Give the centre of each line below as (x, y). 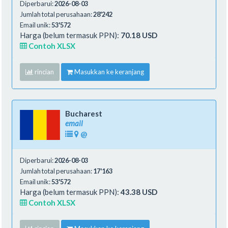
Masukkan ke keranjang (108, 72)
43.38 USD (139, 192)
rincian (44, 72)
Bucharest (84, 113)
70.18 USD (139, 35)
